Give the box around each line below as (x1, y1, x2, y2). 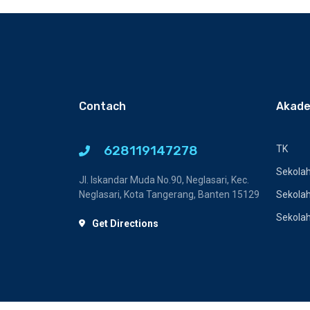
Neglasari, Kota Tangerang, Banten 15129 (79, 189, 259, 200)
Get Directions (92, 217, 158, 229)
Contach (79, 100, 126, 113)
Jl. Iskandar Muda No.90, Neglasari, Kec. (79, 174, 249, 185)
